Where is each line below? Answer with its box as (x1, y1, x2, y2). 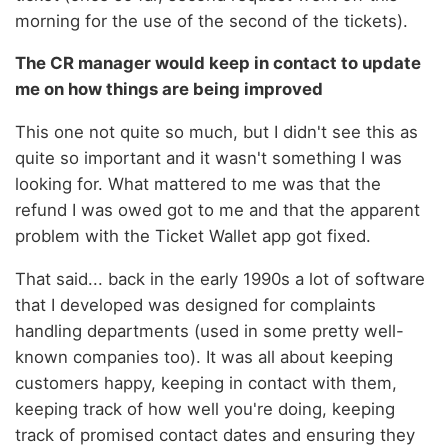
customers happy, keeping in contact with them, (15, 372, 397, 393)
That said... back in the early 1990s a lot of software (15, 268, 425, 289)
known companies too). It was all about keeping (15, 346, 393, 367)
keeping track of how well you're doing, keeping (15, 398, 395, 419)
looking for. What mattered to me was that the (15, 174, 381, 195)
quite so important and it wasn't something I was (15, 148, 402, 169)
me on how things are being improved (15, 79, 323, 100)
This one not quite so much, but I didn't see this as (15, 122, 418, 143)
